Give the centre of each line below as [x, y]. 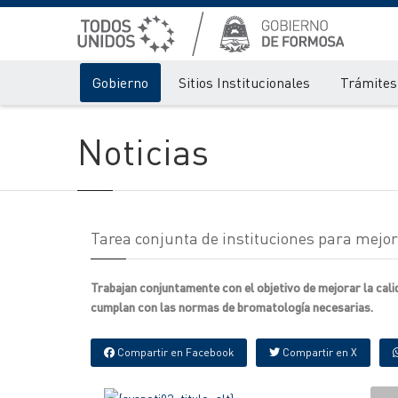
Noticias [143, 151]
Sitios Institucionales [244, 82]
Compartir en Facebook [174, 352]
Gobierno [120, 82]
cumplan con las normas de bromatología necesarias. [232, 306]
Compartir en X [318, 352]
